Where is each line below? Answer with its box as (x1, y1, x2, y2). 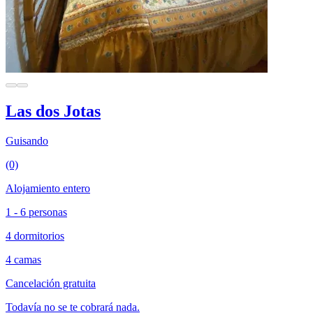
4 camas (6, 253, 41, 265)
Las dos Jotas (6, 101, 101, 120)
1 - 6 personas (6, 205, 67, 218)
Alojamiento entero (6, 182, 90, 194)
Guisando (6, 134, 48, 147)
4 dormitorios (6, 229, 64, 242)
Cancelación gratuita (6, 277, 96, 289)
